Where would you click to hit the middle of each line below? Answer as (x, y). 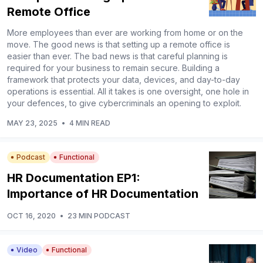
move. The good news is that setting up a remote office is (119, 44)
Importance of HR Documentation (103, 193)
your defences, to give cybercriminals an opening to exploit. (124, 103)
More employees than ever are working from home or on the (125, 32)
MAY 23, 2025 (32, 123)
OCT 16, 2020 (31, 215)
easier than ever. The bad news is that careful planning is (117, 56)
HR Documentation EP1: (74, 178)
